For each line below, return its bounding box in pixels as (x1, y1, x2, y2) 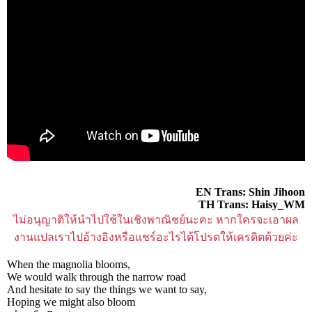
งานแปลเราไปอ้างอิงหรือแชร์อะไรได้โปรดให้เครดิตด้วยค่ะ (14, 231, 298, 243)
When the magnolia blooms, (7, 258, 130, 270)
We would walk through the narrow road (7, 270, 186, 283)
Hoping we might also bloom (7, 295, 135, 308)
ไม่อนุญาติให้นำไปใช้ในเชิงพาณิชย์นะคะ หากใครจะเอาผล (13, 213, 299, 226)
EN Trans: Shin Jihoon (196, 185, 305, 198)
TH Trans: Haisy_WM (198, 198, 305, 210)
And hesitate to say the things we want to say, (7, 283, 207, 295)
